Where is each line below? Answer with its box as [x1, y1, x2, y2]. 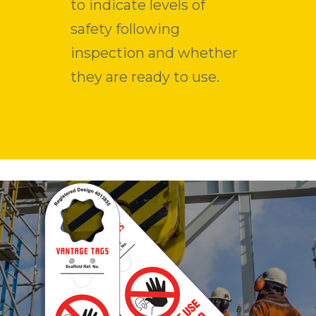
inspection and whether [71, 44, 238, 62]
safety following [71, 20, 180, 38]
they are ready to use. [71, 68, 219, 86]
